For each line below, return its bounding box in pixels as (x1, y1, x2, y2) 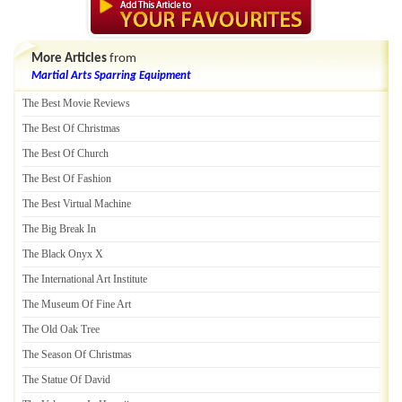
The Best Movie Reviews (22, 97, 130, 109)
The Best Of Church (22, 147, 109, 160)
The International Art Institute (22, 273, 147, 285)
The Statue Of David (22, 373, 110, 386)
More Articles (31, 52, 107, 66)
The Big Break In (22, 223, 96, 235)
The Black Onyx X (22, 248, 103, 260)
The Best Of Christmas (22, 122, 120, 135)
